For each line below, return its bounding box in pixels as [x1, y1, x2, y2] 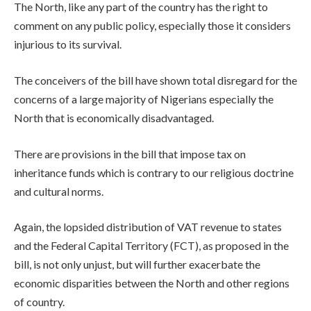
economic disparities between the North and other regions [14, 276, 289, 290]
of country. [14, 295, 65, 309]
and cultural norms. [14, 184, 103, 198]
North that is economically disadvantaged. [14, 111, 214, 124]
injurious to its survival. [14, 37, 121, 51]
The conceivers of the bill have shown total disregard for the [14, 74, 297, 87]
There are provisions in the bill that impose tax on [14, 146, 246, 160]
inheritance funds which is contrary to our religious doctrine [14, 165, 294, 179]
